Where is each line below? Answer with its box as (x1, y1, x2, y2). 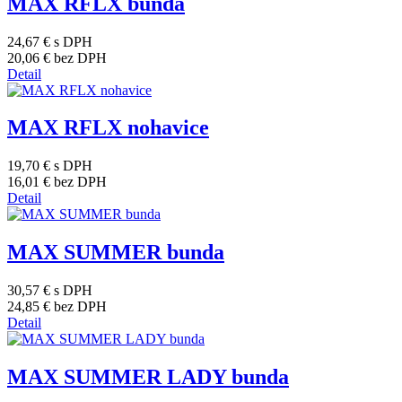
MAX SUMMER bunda (7, 240, 224, 265)
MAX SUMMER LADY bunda (7, 365, 289, 389)
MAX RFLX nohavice (7, 116, 209, 140)
